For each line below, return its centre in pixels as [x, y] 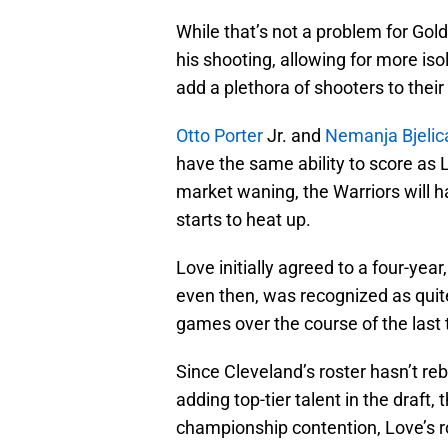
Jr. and [294, 136]
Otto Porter [219, 136]
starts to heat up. [243, 220]
